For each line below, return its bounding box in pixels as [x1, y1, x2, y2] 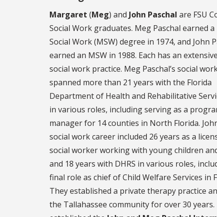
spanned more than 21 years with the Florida [49, 77, 212, 88]
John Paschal [129, 9, 177, 20]
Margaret [49, 9, 87, 20]
